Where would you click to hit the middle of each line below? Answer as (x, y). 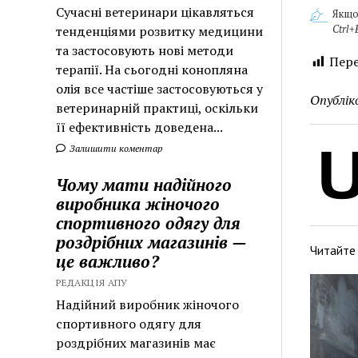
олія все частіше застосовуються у (160, 88)
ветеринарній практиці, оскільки (157, 107)
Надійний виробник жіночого (148, 304)
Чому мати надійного (144, 184)
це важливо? (108, 261)
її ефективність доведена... (140, 127)
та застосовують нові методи (145, 50)
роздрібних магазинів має (136, 342)
